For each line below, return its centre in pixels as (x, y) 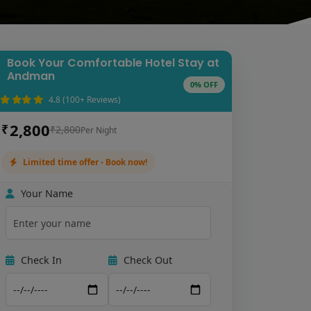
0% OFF (204, 85)
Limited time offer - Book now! (85, 162)
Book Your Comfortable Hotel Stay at (113, 63)
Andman (31, 76)
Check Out (146, 260)
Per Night (99, 130)
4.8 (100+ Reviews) (85, 100)
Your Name (45, 194)
